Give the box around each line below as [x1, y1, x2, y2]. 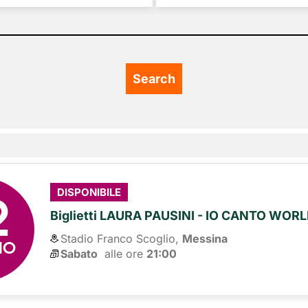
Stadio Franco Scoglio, [60, 231, 179, 245]
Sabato [60, 246, 98, 261]
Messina [182, 231, 228, 245]
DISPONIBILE [57, 186, 122, 199]
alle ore [98, 246, 147, 261]
